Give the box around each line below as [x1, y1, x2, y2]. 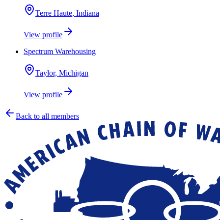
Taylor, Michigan [35, 69, 88, 77]
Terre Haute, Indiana [35, 9, 99, 17]
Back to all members [16, 112, 79, 120]
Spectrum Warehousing [24, 47, 96, 55]
